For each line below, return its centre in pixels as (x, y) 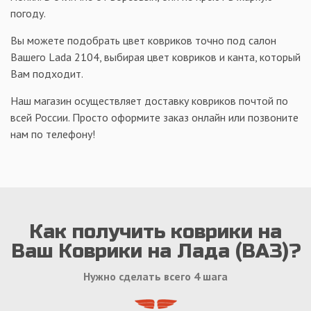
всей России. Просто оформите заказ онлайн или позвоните (154, 117)
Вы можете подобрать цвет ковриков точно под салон (143, 40)
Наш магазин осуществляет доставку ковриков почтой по (149, 100)
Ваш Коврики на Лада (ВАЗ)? (155, 251)
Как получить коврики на (155, 232)
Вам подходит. (47, 73)
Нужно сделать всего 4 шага (155, 276)
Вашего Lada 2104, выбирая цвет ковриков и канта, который (155, 57)
